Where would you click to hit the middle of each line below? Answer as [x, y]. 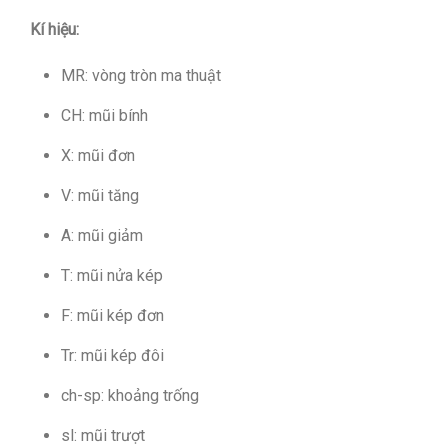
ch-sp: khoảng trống [129, 396]
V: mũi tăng [99, 196]
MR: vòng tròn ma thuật [140, 76]
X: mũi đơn [97, 156]
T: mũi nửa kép [111, 276]
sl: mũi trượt [102, 436]
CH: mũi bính [104, 116]
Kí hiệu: [54, 30]
